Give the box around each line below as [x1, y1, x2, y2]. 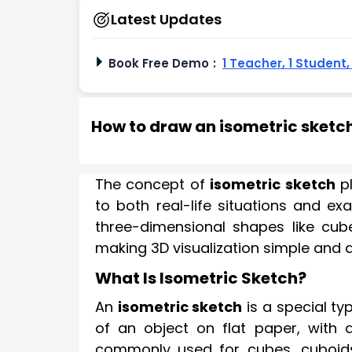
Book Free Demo [108, 55, 209, 71]
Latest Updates [111, 9, 222, 29]
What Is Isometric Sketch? [95, 266, 306, 289]
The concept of [95, 174, 211, 194]
